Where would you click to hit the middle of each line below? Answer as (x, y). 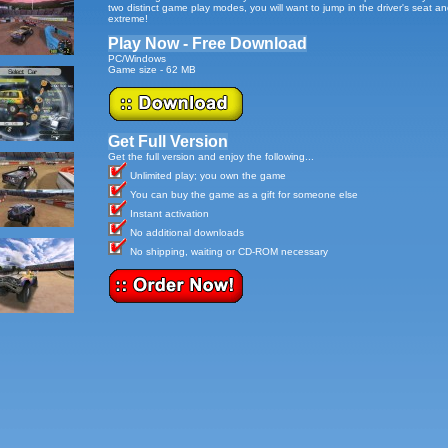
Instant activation (167, 213)
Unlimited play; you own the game (206, 175)
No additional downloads (185, 232)
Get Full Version (167, 141)
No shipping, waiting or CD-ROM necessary (227, 251)
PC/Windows (136, 58)
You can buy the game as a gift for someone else (242, 194)
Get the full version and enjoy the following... (210, 156)
